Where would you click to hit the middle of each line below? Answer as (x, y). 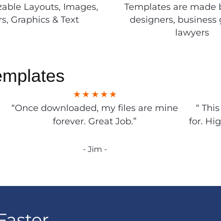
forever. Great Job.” (95, 121)
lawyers (192, 32)
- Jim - (95, 149)
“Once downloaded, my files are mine (95, 108)
